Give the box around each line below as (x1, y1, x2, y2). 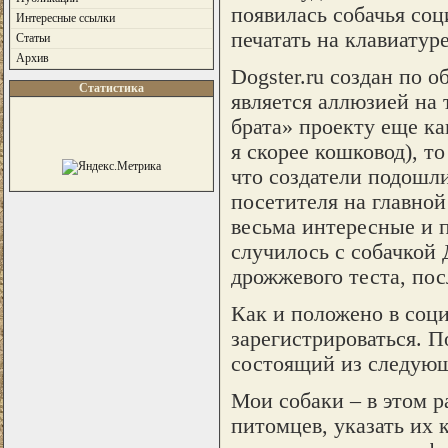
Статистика (78, 81, 144, 95)
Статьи (15, 31, 50, 45)
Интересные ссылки (15, 11, 115, 25)
